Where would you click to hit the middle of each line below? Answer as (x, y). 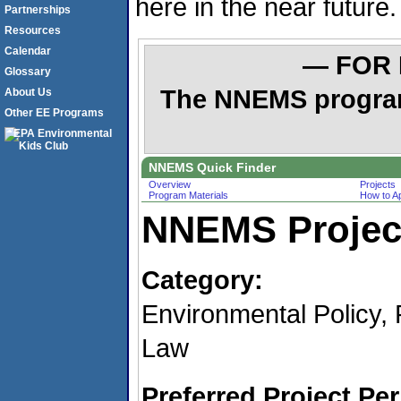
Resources (33, 30)
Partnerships (38, 10)
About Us (28, 92)
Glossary (28, 72)
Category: (202, 279)
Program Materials (188, 195)
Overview (170, 184)
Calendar (28, 51)
